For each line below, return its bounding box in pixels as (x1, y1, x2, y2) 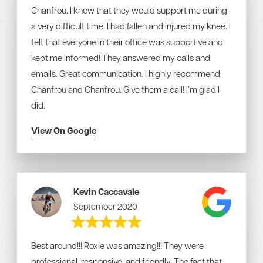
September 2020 (73, 201, 138, 211)
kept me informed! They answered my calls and (31, 52, 210, 63)
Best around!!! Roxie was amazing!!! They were (31, 240, 204, 251)
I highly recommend (145, 68, 220, 79)
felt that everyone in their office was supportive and (31, 36, 223, 48)
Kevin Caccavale (73, 186, 140, 198)
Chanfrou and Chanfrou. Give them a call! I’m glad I (31, 83, 220, 95)
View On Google (31, 124, 96, 137)
